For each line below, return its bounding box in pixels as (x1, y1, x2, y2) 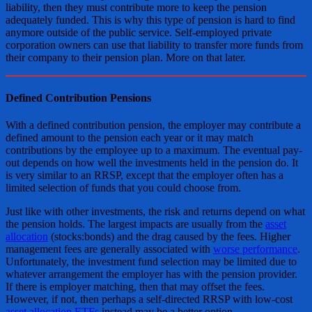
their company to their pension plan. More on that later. (6, 52, 246, 64)
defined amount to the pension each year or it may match (6, 131, 253, 143)
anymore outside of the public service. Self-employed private (6, 26, 272, 39)
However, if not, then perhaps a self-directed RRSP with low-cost (6, 292, 292, 305)
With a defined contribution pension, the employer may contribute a (6, 118, 301, 131)
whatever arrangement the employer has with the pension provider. (6, 267, 297, 280)
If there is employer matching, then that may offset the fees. (6, 280, 265, 292)
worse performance (213, 242, 297, 255)
